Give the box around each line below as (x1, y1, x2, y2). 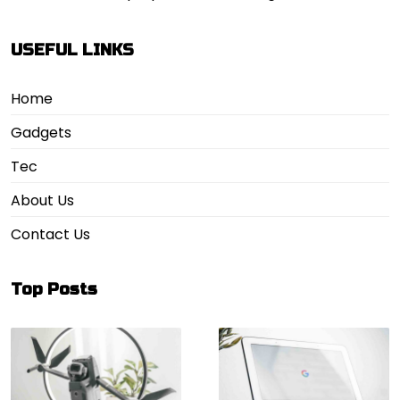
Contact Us (11, 224, 90, 246)
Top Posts (11, 279, 97, 299)
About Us (11, 190, 74, 212)
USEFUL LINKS (11, 40, 134, 61)
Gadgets (11, 122, 71, 144)
